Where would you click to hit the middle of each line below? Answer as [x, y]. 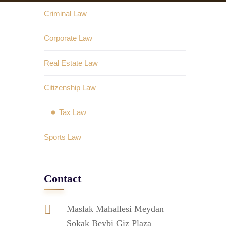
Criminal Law [65, 13]
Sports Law [63, 137]
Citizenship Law [70, 88]
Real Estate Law [71, 63]
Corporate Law [68, 38]
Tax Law [73, 112]
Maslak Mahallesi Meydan [115, 209]
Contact [63, 178]
